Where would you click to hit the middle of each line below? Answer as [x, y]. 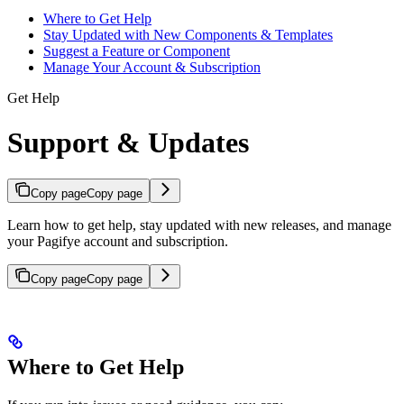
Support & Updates [128, 142]
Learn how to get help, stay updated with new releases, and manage [199, 225]
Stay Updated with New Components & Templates [188, 35]
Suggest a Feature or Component [137, 51]
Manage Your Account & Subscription [152, 68]
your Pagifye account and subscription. [118, 242]
